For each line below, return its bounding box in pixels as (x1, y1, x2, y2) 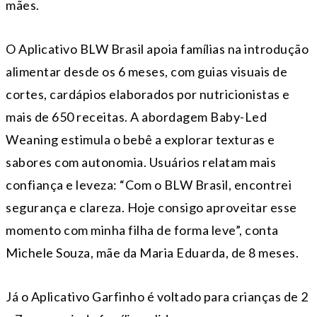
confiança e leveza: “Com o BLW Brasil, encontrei (6, 176, 292, 192)
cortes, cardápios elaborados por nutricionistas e (6, 86, 290, 102)
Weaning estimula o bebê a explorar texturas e (6, 131, 275, 147)
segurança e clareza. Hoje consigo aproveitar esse (6, 199, 297, 215)
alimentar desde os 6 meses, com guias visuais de (6, 63, 287, 79)
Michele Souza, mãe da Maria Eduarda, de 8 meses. (6, 244, 299, 260)
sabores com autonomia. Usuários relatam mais (6, 154, 276, 170)
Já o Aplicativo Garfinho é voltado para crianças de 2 (6, 288, 309, 304)
